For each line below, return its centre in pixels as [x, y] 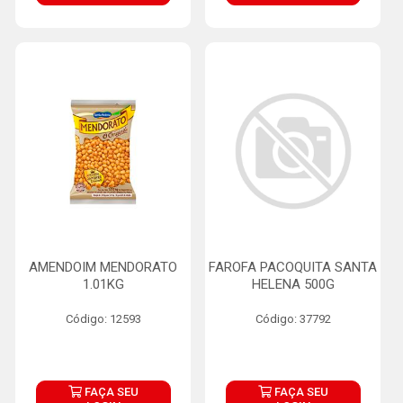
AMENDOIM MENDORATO [103, 267]
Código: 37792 [293, 319]
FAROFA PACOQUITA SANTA [293, 267]
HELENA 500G [293, 284]
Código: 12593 [103, 319]
